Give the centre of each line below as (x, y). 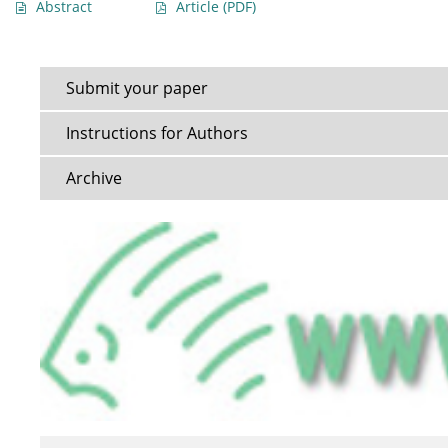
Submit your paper (137, 88)
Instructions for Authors (157, 133)
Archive (94, 178)
